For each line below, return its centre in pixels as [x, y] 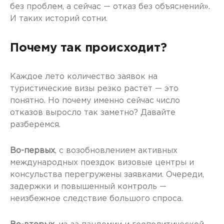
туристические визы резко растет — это [94, 89]
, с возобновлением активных [116, 151]
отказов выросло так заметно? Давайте [93, 113]
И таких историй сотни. [59, 19]
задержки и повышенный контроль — [88, 187]
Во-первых [32, 151]
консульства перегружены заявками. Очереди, [107, 175]
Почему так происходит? [88, 48]
